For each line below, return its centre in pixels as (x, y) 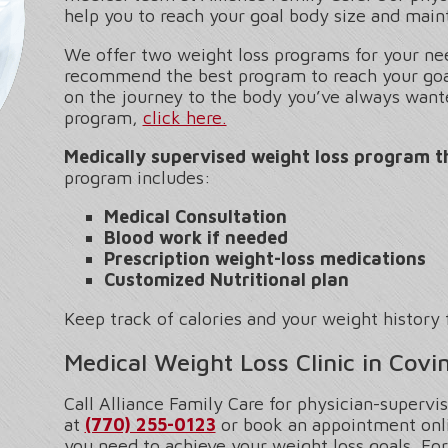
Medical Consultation (195, 217)
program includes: (137, 178)
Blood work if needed (195, 238)
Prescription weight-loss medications (264, 259)
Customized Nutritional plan (226, 280)
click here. (184, 118)
